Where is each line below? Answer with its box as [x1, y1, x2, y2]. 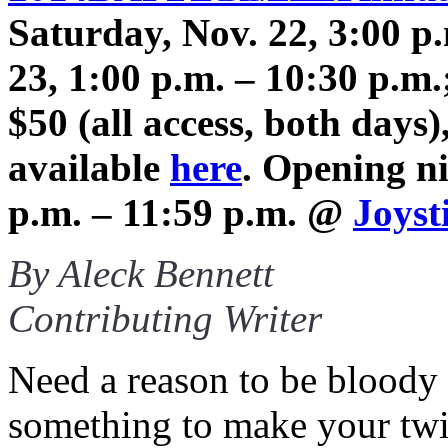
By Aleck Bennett [8, 251, 274, 295]
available [8, 145, 170, 189]
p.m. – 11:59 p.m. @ [8, 190, 353, 234]
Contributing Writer [8, 296, 322, 340]
